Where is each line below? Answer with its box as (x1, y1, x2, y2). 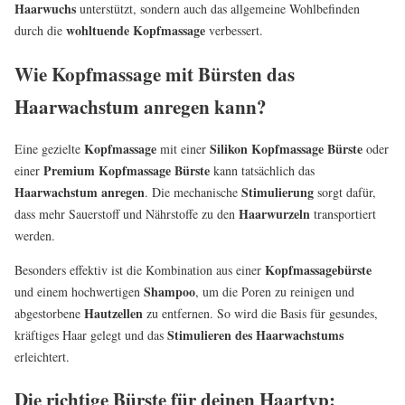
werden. (14, 226, 55, 244)
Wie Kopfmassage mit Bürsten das (14, 60, 295, 88)
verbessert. (205, 22, 263, 40)
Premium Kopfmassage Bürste (43, 160, 210, 180)
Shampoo (144, 281, 195, 301)
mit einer (156, 139, 210, 157)
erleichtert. (14, 347, 70, 365)
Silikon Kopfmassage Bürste (210, 138, 363, 158)
